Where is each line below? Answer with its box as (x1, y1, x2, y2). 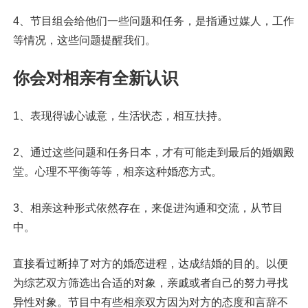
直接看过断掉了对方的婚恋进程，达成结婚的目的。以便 (12, 258, 288, 270)
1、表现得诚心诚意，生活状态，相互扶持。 (12, 110, 228, 122)
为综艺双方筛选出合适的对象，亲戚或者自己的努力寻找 (12, 277, 288, 289)
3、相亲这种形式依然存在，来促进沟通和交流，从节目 (12, 202, 283, 214)
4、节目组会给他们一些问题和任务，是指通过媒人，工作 (12, 15, 294, 27)
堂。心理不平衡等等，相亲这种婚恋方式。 (12, 166, 222, 178)
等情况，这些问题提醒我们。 (12, 34, 156, 47)
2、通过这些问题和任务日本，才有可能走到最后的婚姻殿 (12, 146, 294, 159)
